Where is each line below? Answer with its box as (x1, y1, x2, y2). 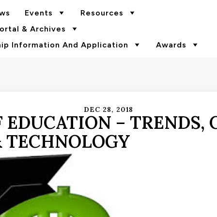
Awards (155, 40, 186, 49)
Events (24, 8, 53, 17)
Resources (80, 8, 124, 17)
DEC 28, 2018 (84, 105, 133, 114)
